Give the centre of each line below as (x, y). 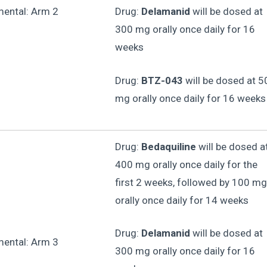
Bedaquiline (168, 146)
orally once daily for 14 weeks (181, 200)
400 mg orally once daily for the (186, 164)
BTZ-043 (162, 80)
